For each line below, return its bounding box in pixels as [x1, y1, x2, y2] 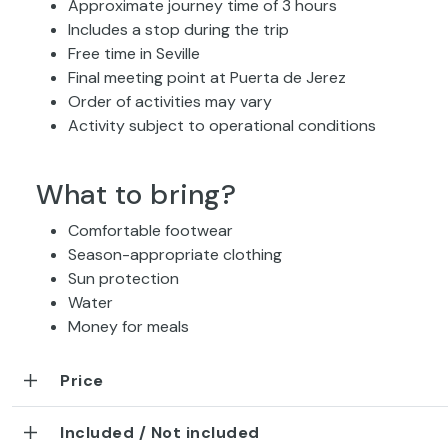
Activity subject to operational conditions [68, 114, 376, 136]
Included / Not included [60, 421, 260, 443]
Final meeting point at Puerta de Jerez [68, 66, 346, 88]
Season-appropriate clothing [68, 243, 282, 265]
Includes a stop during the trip [68, 18, 289, 40]
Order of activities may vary [68, 90, 272, 112]
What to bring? [36, 175, 236, 213]
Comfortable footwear [68, 219, 233, 241]
